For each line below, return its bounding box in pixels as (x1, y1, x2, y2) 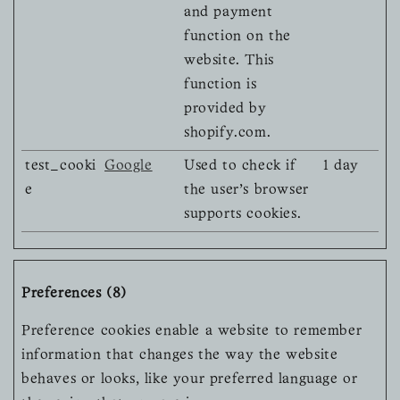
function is (184, 79, 257, 92)
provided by (184, 103, 267, 116)
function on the (184, 30, 291, 44)
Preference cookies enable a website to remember (21, 325, 362, 338)
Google (104, 160, 153, 173)
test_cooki (25, 160, 96, 173)
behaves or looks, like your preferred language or (21, 373, 358, 387)
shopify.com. (184, 127, 271, 140)
